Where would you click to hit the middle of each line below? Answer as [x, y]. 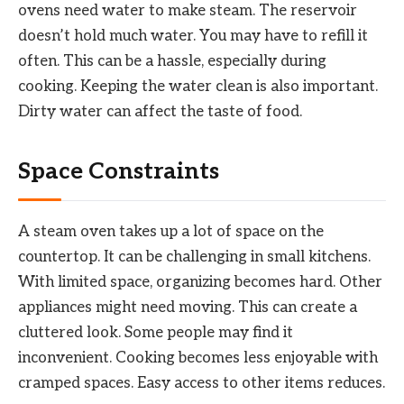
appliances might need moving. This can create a [188, 307]
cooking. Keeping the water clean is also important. [198, 86]
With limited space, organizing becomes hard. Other [200, 282]
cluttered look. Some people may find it [156, 332]
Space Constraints [119, 172]
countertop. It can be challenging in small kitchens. [194, 257]
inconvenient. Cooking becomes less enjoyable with [198, 358]
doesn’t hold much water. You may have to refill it [193, 36]
